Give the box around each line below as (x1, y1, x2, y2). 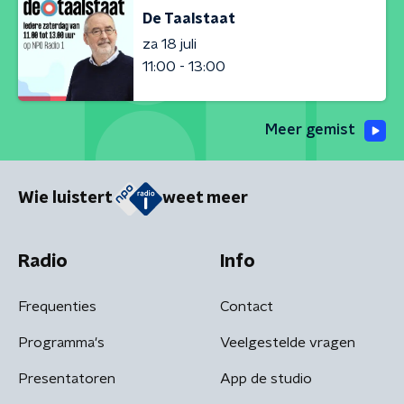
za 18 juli (142, 36, 197, 51)
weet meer (162, 190, 248, 207)
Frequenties (18, 298, 96, 314)
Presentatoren (18, 371, 115, 386)
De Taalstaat (142, 11, 235, 26)
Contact (220, 298, 273, 314)
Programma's (18, 335, 105, 350)
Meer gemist (265, 123, 355, 137)
